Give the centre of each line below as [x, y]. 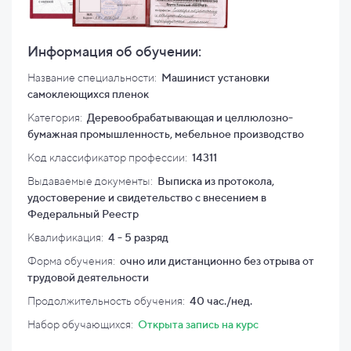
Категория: [56, 118]
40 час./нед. [220, 301]
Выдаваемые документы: [91, 181]
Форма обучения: [72, 261]
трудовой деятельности [88, 277]
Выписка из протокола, [215, 181]
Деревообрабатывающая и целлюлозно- [189, 118]
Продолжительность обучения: [107, 301]
